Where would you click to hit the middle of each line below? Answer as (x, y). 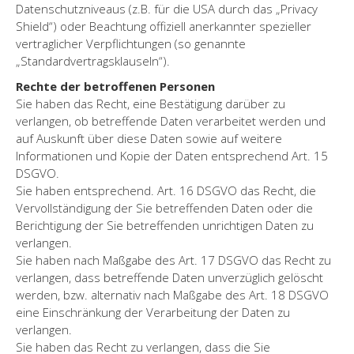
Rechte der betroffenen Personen (115, 86)
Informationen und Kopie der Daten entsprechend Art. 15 (172, 155)
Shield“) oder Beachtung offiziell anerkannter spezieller (164, 26)
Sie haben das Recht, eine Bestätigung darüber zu (151, 103)
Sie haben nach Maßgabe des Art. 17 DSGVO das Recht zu (173, 260)
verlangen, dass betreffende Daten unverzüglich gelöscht (169, 277)
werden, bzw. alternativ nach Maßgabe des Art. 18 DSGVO (172, 294)
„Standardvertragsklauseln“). (93, 60)
